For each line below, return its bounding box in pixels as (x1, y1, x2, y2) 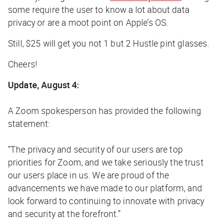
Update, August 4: (8, 78, 80, 91)
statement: (8, 117, 51, 129)
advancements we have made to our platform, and (8, 181, 202, 194)
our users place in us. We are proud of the (8, 168, 169, 181)
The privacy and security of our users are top (10, 143, 183, 155)
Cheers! (8, 57, 38, 70)
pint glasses (160, 37, 208, 49)
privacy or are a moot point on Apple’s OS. (8, 16, 168, 28)
